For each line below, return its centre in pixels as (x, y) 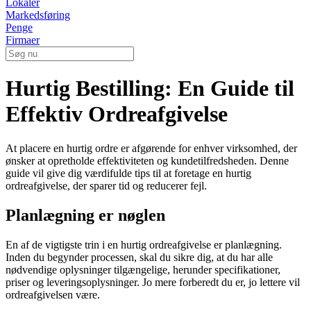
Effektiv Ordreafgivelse (117, 114)
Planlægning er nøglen (85, 215)
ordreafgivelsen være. (53, 294)
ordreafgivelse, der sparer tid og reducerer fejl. (106, 185)
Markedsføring (38, 15)
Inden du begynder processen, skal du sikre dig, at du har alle (139, 257)
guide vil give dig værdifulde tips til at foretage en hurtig (128, 173)
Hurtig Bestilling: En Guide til (150, 89)
